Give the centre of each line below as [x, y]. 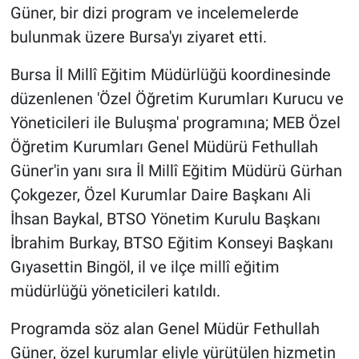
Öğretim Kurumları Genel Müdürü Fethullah [164, 147]
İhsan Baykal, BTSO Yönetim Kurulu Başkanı [165, 219]
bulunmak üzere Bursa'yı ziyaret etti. [138, 37]
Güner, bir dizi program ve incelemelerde [154, 13]
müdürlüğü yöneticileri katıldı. [115, 291]
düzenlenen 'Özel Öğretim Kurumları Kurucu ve [177, 99]
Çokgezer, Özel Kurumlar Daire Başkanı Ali [160, 195]
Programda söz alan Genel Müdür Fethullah [165, 329]
